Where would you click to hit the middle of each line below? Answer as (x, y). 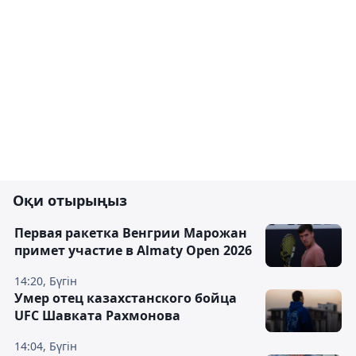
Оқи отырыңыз (70, 200)
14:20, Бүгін (46, 281)
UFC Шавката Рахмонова (97, 315)
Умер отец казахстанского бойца (126, 298)
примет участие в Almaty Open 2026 (133, 250)
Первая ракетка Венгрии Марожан (131, 233)
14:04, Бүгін (46, 346)
